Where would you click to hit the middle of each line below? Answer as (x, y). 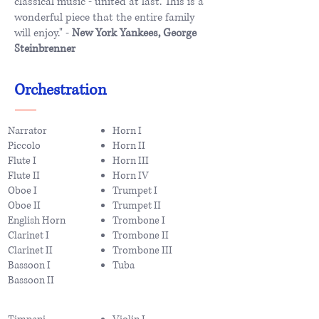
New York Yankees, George (134, 33)
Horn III (131, 160)
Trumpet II (137, 205)
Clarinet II (30, 250)
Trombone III (142, 250)
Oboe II (24, 205)
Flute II (24, 175)
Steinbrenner (45, 48)
